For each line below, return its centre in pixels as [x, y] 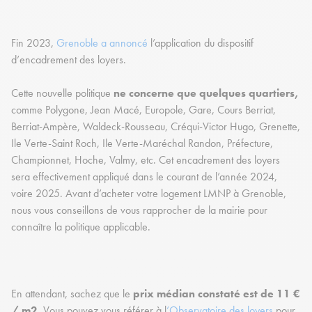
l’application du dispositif [202, 43]
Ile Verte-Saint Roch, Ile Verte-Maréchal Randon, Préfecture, [142, 143]
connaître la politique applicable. [82, 227]
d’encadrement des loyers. [70, 60]
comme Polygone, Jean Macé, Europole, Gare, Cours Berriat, [143, 110]
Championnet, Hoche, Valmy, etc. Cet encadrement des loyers [146, 160]
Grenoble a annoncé [103, 43]
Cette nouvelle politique [62, 93]
